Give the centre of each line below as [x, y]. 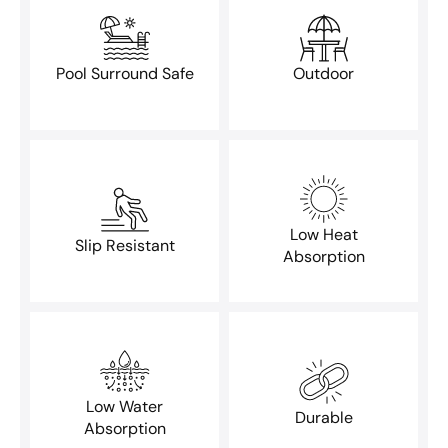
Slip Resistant [124, 245]
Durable [323, 417]
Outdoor [323, 73]
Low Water [124, 406]
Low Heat [323, 234]
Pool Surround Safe [124, 73]
